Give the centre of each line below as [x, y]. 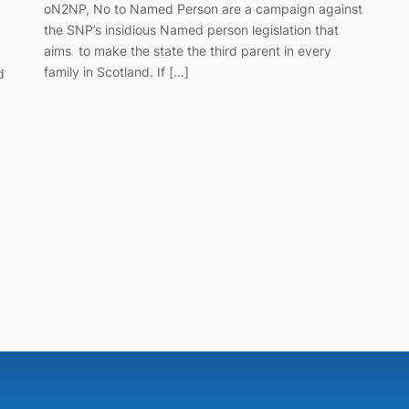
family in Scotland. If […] [116, 71]
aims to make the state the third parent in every [188, 50]
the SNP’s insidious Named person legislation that [191, 29]
